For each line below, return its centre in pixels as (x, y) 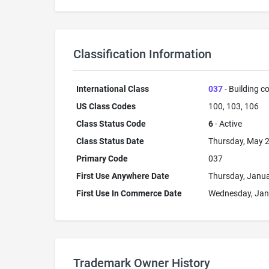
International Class (112, 89)
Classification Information (142, 54)
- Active (227, 124)
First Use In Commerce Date (129, 193)
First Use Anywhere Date (122, 176)
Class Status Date (110, 141)
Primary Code (102, 159)
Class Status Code (111, 124)
